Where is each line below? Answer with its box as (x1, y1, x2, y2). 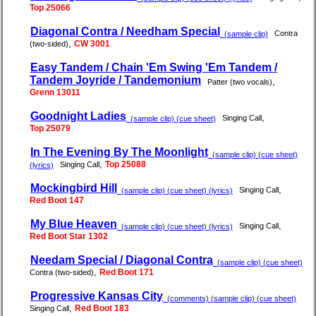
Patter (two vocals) (207, 78, 272, 87)
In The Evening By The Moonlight (30, 146, 208, 159)
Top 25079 (30, 123, 71, 134)
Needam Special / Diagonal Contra (30, 254, 213, 267)
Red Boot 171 (99, 267, 154, 278)
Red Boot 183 (75, 303, 129, 314)
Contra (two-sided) (30, 268, 94, 277)
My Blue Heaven (30, 218, 117, 231)
